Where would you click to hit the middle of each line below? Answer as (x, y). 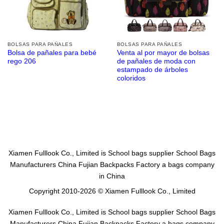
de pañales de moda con (156, 61)
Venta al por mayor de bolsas (163, 53)
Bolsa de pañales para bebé (52, 53)
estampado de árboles (152, 70)
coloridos (131, 78)
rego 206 (21, 61)
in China (112, 176)
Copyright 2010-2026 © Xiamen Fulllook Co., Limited (112, 191)
